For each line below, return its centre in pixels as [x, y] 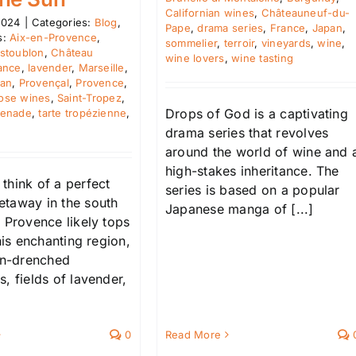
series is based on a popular [253, 190]
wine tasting [263, 58]
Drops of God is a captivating [257, 113]
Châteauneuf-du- [306, 12]
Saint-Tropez [89, 97]
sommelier [192, 43]
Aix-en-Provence [53, 37]
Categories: [63, 22]
